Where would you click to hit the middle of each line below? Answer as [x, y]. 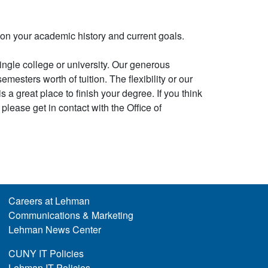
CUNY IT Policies [46, 254]
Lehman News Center [54, 230]
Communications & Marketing [71, 215]
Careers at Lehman [49, 201]
